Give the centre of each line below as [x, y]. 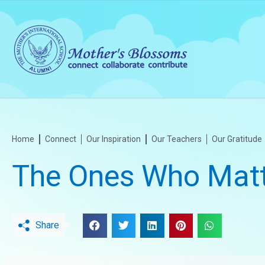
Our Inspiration [114, 139]
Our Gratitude [237, 139]
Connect [60, 139]
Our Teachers [176, 139]
